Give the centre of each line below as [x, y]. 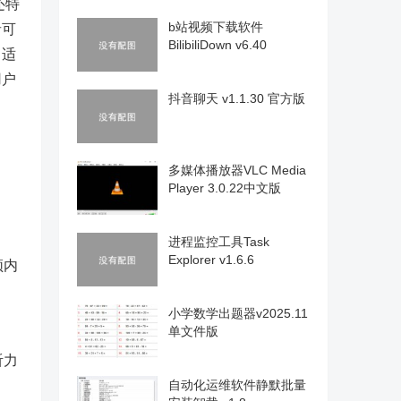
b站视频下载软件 [216, 27]
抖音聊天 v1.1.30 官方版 [237, 98]
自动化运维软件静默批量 [237, 385]
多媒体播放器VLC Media [237, 170]
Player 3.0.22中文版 [225, 188]
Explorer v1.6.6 [211, 260]
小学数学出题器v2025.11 [238, 313]
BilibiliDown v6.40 [218, 45]
